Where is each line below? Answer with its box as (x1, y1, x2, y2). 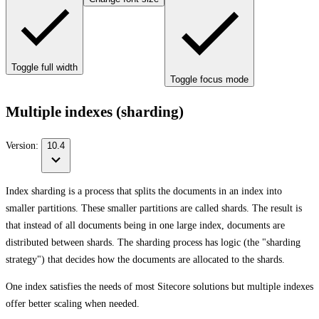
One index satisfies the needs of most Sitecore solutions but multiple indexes (6, 281, 313, 292)
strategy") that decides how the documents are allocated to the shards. (6, 253, 285, 265)
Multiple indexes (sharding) (6, 103, 184, 121)
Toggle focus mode (170, 74, 249, 85)
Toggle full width (11, 62, 78, 73)
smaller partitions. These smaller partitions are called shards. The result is (6, 202, 302, 214)
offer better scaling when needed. (6, 298, 140, 309)
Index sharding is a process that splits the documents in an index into (6, 185, 282, 197)
